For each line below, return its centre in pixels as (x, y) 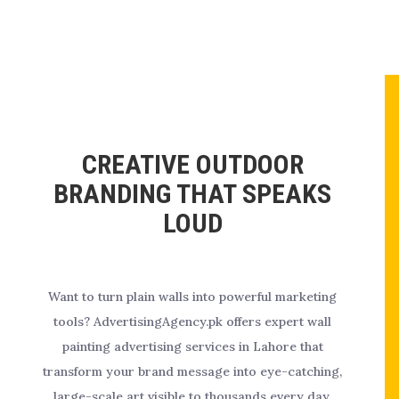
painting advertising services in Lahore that (192, 346)
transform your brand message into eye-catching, (192, 371)
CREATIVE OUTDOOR (192, 164)
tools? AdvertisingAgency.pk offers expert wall (192, 322)
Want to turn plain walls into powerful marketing (192, 297)
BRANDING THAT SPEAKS (192, 194)
